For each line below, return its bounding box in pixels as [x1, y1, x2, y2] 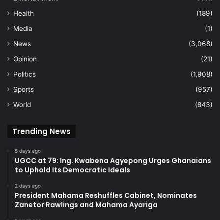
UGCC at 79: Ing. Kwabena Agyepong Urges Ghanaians [15, 155, 211, 165]
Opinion [13, 55, 37, 63]
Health [13, 9, 34, 17]
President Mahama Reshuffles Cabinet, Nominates [15, 190, 197, 200]
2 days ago [15, 182, 41, 189]
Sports [13, 85, 34, 93]
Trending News [12, 126, 71, 137]
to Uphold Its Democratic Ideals [15, 165, 130, 175]
